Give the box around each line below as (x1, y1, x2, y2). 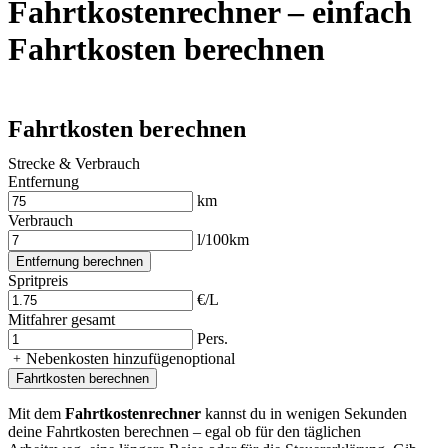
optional (184, 350, 235, 368)
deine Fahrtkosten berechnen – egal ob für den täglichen (8, 423, 361, 441)
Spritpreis (8, 272, 68, 290)
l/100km (197, 231, 249, 249)
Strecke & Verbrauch (8, 155, 140, 173)
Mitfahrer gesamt (8, 311, 115, 329)
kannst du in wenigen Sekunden (201, 405, 407, 423)
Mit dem (8, 405, 65, 423)
